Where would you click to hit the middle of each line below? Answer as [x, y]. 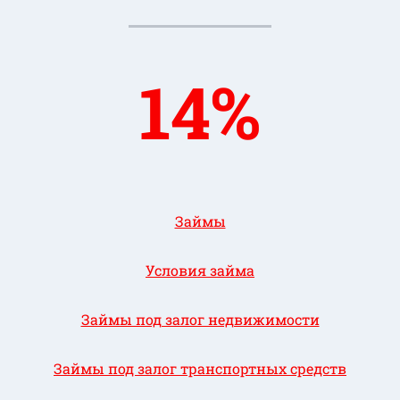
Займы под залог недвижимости [200, 320]
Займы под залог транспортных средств [200, 369]
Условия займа [200, 271]
